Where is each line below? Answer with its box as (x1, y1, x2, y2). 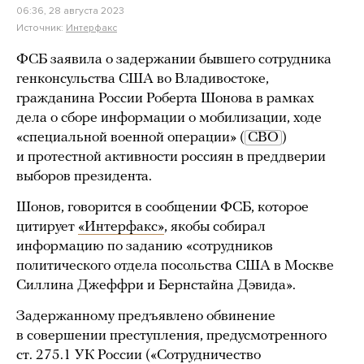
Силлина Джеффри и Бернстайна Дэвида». (16, 278, 296, 293)
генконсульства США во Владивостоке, (16, 71, 269, 87)
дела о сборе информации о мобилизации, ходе (16, 110, 322, 126)
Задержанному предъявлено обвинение (16, 309, 275, 324)
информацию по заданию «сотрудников (16, 239, 273, 254)
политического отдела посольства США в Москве (16, 258, 334, 274)
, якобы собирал (164, 219, 266, 235)
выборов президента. (16, 169, 152, 184)
